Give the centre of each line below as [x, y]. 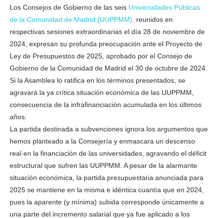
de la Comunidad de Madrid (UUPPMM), [72, 19]
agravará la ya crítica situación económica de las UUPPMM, [102, 92]
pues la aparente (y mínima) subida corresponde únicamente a [107, 202]
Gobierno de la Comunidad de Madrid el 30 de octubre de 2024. [109, 68]
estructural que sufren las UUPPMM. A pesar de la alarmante [103, 165]
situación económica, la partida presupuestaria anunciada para [107, 177]
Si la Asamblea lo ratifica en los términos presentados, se [98, 80]
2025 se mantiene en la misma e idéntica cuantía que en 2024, [107, 190]
